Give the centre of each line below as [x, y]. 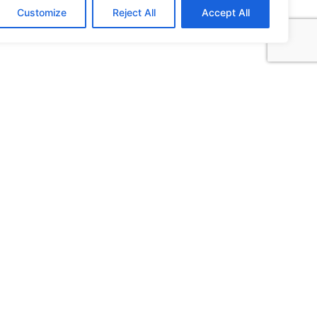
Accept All [225, 12]
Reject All [134, 12]
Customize [41, 12]
